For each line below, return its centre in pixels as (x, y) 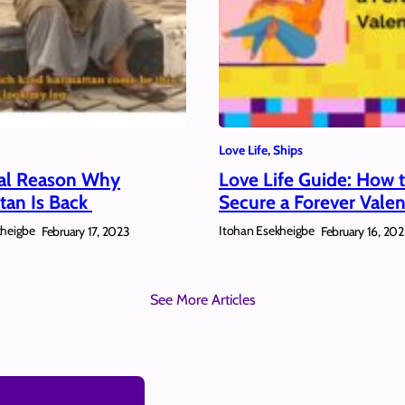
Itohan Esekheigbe (267, 231)
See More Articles (202, 299)
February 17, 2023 (85, 231)
